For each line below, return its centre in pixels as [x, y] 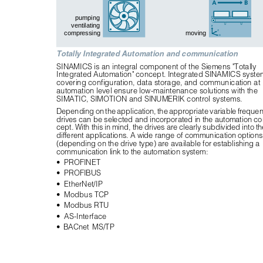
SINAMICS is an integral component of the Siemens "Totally [157, 65]
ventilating [85, 25]
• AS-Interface [82, 215]
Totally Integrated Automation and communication [147, 52]
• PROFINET [78, 161]
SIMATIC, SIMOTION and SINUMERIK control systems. [149, 97]
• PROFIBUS [79, 171]
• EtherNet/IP [80, 183]
